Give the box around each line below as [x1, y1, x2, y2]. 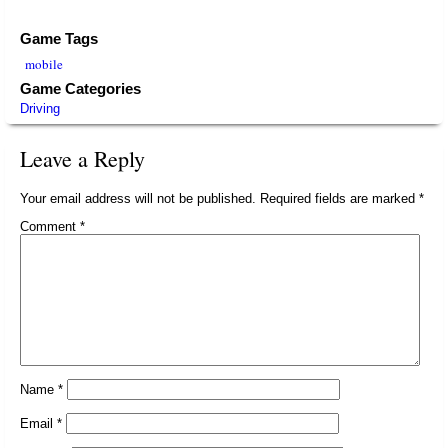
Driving [20, 101, 60, 116]
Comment [20, 219, 80, 234]
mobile [25, 55, 63, 73]
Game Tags [20, 30, 98, 47]
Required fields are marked [260, 191, 419, 206]
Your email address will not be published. [20, 191, 256, 206]
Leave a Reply [20, 144, 145, 173]
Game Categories [20, 80, 141, 97]
